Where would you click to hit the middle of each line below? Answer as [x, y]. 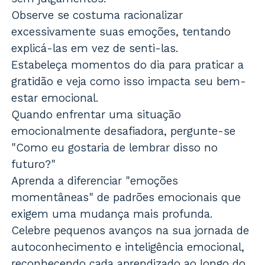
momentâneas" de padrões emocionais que [126, 198]
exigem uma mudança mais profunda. [112, 214]
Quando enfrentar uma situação [96, 115]
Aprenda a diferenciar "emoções [95, 181]
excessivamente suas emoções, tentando [121, 32]
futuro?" [34, 164]
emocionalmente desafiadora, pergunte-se [124, 131]
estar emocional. [55, 98]
